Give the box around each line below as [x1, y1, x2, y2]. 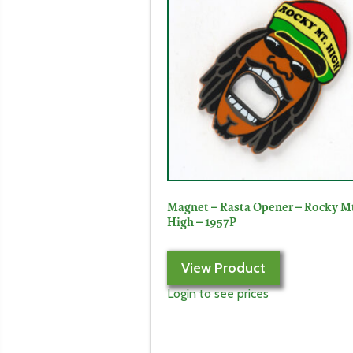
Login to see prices [167, 285, 269, 301]
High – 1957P [167, 214, 236, 229]
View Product [181, 258, 266, 277]
